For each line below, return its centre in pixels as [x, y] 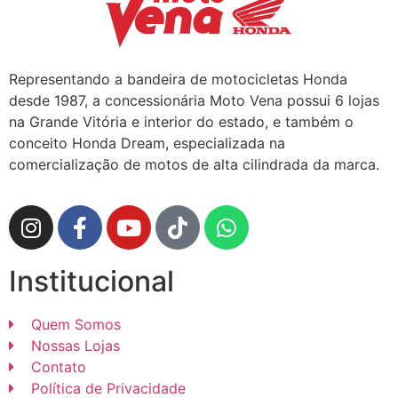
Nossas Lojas [76, 346]
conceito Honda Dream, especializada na [147, 143]
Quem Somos [76, 325]
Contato [59, 367]
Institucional [92, 282]
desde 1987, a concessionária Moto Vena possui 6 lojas [194, 100]
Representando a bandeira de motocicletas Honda [178, 79]
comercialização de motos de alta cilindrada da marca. [194, 164]
